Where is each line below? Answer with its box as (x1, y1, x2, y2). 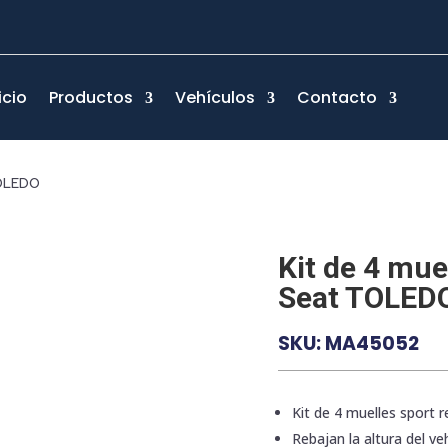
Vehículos (174, 85, 255, 109)
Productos (48, 85, 133, 109)
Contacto (296, 85, 377, 109)
